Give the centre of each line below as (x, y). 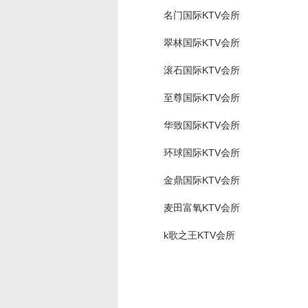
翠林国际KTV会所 (202, 43)
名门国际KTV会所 (202, 15)
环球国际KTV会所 (202, 153)
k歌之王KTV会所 (199, 235)
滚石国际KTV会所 (202, 70)
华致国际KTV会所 (202, 125)
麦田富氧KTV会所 (202, 208)
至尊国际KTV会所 (202, 98)
